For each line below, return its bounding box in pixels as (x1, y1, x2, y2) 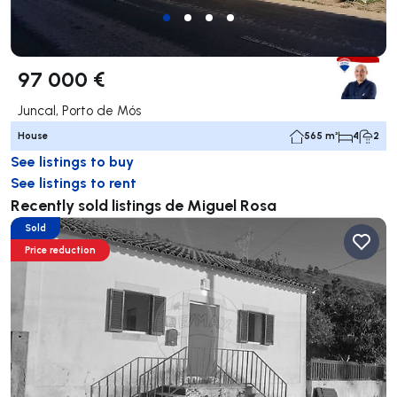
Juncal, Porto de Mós (18, 102, 141, 120)
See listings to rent (11, 173, 136, 192)
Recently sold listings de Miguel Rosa (11, 194, 276, 216)
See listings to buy (11, 152, 134, 171)
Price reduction (25, 244, 96, 257)
